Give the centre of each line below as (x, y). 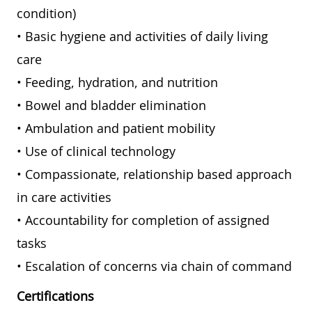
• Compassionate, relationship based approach (154, 174)
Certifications (55, 296)
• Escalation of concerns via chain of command (154, 266)
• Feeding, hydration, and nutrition (117, 83)
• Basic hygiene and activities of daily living (142, 37)
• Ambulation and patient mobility (116, 128)
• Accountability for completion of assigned (143, 220)
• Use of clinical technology (96, 151)
